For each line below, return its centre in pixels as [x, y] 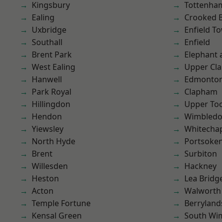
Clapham [201, 92]
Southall [47, 42]
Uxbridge [49, 30]
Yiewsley [48, 129]
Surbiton [201, 154]
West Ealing [54, 67]
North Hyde [54, 141]
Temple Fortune [61, 203]
